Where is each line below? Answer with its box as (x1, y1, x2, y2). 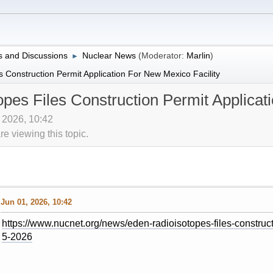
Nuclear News (82, 50, 136, 60)
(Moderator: (138, 50, 186, 60)
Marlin (186, 50, 210, 60)
